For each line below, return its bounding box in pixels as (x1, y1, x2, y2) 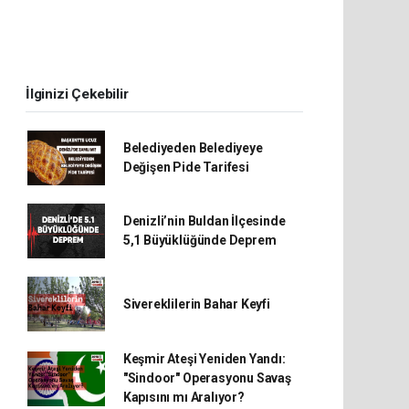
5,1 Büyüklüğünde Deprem (122, 233, 277, 247)
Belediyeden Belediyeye (122, 141, 263, 155)
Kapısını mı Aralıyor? (122, 390, 245, 404)
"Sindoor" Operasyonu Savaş (122, 371, 291, 385)
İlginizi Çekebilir (26, 86, 129, 102)
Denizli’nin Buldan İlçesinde (122, 214, 286, 228)
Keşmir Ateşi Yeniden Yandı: (122, 351, 286, 366)
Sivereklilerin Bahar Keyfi (122, 296, 270, 311)
